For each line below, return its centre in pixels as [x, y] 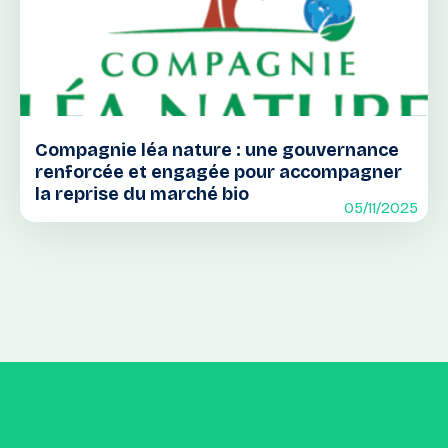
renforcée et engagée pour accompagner [218, 172]
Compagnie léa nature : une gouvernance [217, 150]
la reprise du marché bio [142, 194]
